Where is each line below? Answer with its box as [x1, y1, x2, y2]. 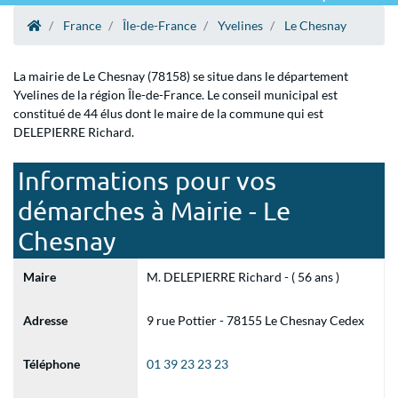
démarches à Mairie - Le [18, 195, 291, 226]
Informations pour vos [18, 165, 276, 195]
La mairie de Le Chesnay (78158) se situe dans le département [13, 68, 348, 84]
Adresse [23, 313, 68, 328]
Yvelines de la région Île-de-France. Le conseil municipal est [13, 87, 338, 102]
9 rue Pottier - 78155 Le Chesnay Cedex [146, 313, 364, 328]
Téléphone [23, 356, 80, 371]
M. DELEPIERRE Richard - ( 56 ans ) [146, 269, 339, 284]
